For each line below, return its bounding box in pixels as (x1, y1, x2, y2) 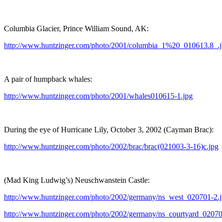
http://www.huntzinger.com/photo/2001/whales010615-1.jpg (4, 91, 193, 100)
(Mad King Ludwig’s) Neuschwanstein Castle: (4, 175, 150, 184)
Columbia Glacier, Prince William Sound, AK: (4, 24, 149, 33)
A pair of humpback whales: (4, 74, 92, 83)
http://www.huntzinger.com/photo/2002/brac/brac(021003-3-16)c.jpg (4, 142, 219, 151)
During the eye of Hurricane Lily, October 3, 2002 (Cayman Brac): (4, 125, 214, 134)
